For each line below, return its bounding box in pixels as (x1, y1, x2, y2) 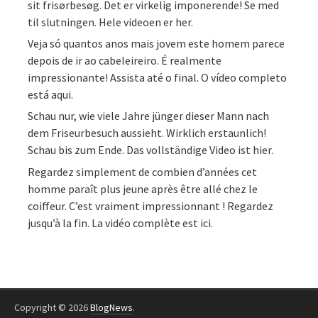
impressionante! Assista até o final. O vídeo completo (28, 70, 287, 85)
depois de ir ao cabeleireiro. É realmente (28, 53, 222, 68)
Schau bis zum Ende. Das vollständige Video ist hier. (28, 143, 274, 158)
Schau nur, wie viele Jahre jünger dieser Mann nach (28, 109, 270, 124)
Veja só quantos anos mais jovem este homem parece (28, 36, 285, 51)
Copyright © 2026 (14, 300, 90, 314)
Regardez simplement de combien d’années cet (28, 164, 258, 179)
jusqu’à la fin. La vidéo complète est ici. (28, 215, 214, 230)
